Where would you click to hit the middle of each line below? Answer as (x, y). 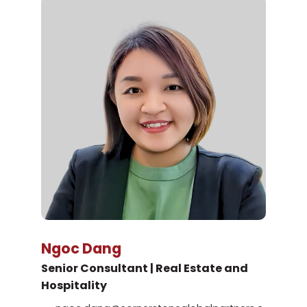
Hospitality (74, 286)
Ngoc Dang (81, 249)
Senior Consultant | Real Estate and (145, 269)
